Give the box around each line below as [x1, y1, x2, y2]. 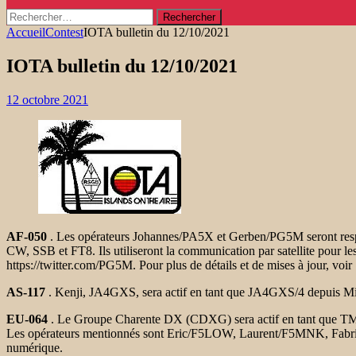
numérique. [6, 340, 66, 354]
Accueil [6, 25, 45, 39]
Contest [45, 25, 83, 39]
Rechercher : [6, 8, 69, 21]
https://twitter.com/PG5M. [6, 257, 136, 272]
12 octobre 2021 [6, 92, 88, 106]
